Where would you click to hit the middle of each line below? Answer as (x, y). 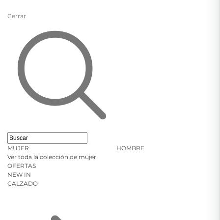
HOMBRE (130, 148)
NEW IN (19, 175)
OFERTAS (22, 166)
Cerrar (17, 16)
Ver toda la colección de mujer (52, 157)
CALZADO (23, 183)
